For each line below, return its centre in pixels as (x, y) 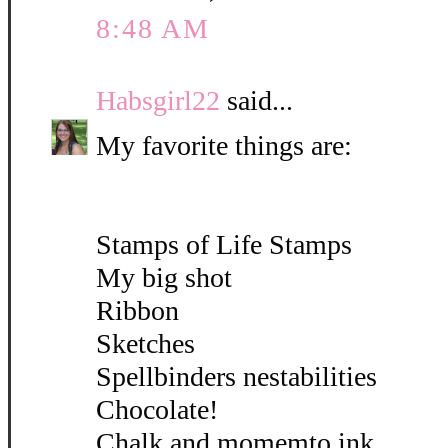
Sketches (145, 344)
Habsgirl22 (158, 101)
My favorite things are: (224, 146)
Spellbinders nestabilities (236, 377)
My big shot (164, 278)
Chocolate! (157, 410)
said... (256, 101)
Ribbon (137, 311)
